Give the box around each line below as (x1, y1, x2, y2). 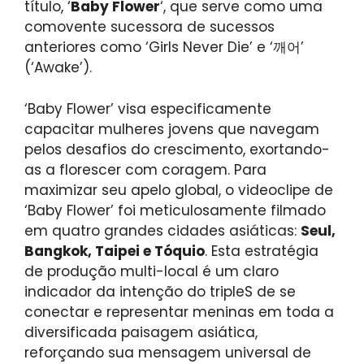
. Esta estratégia (205, 240, 318, 261)
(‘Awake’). (24, 58, 92, 78)
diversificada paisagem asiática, (24, 322, 258, 342)
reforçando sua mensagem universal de (24, 342, 311, 362)
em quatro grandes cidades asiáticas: (24, 220, 301, 240)
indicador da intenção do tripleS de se (24, 281, 296, 301)
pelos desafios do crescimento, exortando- (24, 139, 330, 159)
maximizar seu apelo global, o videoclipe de (24, 180, 333, 200)
